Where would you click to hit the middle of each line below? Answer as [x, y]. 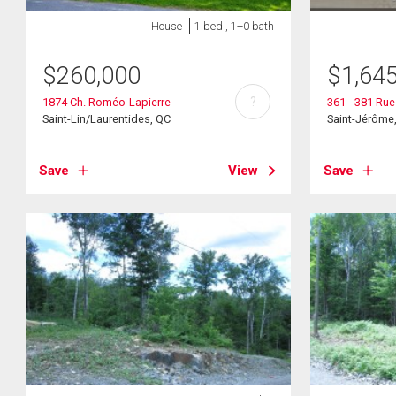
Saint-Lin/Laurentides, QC [107, 118]
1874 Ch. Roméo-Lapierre [107, 102]
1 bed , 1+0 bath [234, 26]
